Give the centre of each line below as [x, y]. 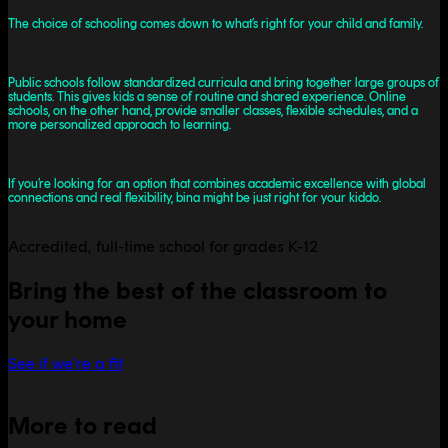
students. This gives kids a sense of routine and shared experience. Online [207, 96]
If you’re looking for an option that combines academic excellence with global [217, 183]
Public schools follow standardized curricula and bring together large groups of [223, 82]
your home [67, 319]
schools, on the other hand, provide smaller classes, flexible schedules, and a [213, 110]
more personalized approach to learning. [119, 124]
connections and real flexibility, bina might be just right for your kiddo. [194, 197]
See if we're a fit [65, 363]
